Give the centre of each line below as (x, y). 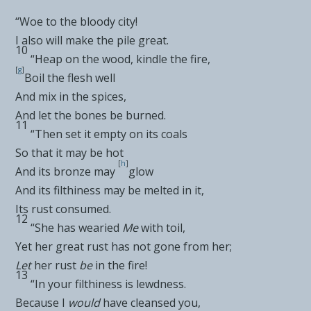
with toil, (163, 227)
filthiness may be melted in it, (129, 190)
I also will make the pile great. (92, 40)
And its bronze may (66, 171)
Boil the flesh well (70, 77)
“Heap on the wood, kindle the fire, (121, 59)
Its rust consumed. (64, 209)
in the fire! (121, 265)
